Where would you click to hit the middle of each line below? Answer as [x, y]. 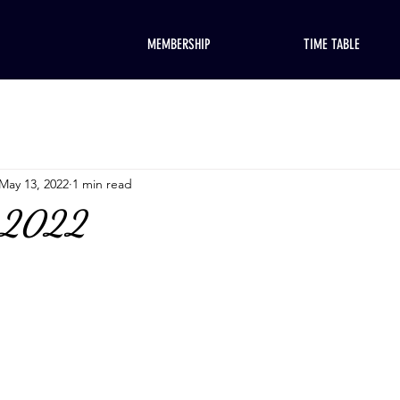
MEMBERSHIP [179, 44]
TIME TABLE [332, 44]
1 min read [102, 183]
